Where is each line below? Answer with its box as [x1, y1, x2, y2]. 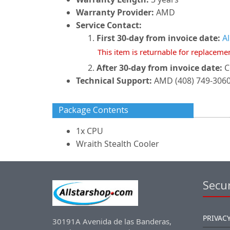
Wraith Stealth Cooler [76, 138, 159, 149]
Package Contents [59, 104, 128, 116]
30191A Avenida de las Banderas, [52, 216, 171, 226]
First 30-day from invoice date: [97, 32, 220, 44]
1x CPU [76, 125, 103, 137]
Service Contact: [76, 20, 142, 31]
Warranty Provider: [76, 7, 154, 18]
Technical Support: [76, 75, 152, 86]
